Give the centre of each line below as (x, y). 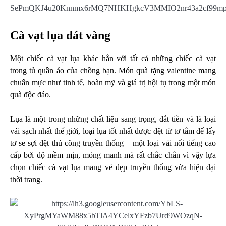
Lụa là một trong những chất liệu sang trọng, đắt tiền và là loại (113, 119)
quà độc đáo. (32, 95)
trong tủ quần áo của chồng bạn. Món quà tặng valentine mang (113, 71)
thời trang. (26, 180)
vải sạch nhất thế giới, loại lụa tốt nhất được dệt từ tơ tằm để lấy (113, 131)
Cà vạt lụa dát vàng (60, 36)
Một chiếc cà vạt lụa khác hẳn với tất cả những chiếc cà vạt (113, 59)
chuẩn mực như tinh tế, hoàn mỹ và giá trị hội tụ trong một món (113, 83)
